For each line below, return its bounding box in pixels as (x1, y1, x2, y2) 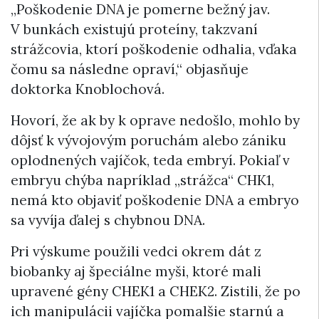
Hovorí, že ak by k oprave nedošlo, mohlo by (11, 112, 300, 130)
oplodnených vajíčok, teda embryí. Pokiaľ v (11, 152, 290, 169)
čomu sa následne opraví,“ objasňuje (11, 61, 249, 78)
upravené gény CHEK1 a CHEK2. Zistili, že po (11, 283, 300, 300)
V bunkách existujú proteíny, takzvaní (11, 21, 258, 38)
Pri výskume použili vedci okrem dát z (11, 243, 261, 261)
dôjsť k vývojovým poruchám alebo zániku (11, 132, 286, 150)
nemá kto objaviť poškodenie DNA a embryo (11, 192, 299, 209)
